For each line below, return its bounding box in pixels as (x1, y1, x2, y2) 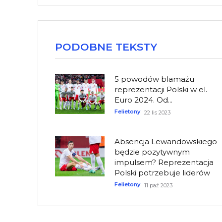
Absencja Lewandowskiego (114, 137, 218, 147)
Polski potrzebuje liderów (114, 168, 211, 178)
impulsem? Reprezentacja (114, 158, 214, 167)
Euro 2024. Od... (114, 95, 173, 105)
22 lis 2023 (144, 109, 171, 116)
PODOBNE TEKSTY (55, 41, 157, 54)
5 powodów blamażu (114, 74, 195, 84)
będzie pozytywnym (114, 147, 190, 157)
